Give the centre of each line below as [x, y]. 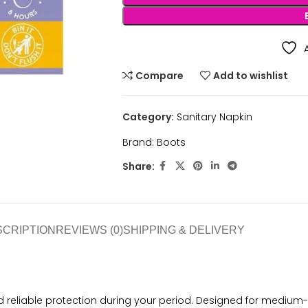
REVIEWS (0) [89, 230]
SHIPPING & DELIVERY [184, 230]
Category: [148, 117]
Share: [138, 166]
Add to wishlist [251, 76]
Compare [160, 76]
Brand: [139, 142]
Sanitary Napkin [214, 117]
